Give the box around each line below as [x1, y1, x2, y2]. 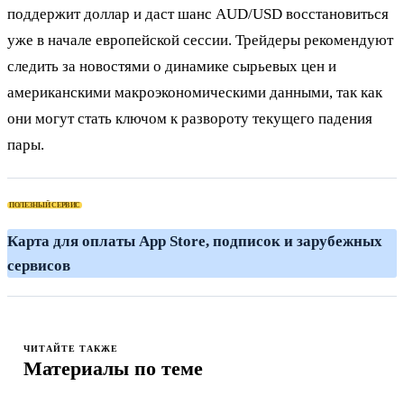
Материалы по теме [23, 356, 203, 380]
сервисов [7, 256, 70, 274]
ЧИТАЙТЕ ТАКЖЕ [23, 343, 118, 353]
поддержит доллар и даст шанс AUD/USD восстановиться [7, 5, 389, 23]
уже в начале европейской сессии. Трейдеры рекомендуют [7, 31, 393, 49]
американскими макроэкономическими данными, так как [7, 83, 382, 101]
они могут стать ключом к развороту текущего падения [7, 109, 372, 127]
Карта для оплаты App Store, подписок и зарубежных [7, 232, 382, 250]
